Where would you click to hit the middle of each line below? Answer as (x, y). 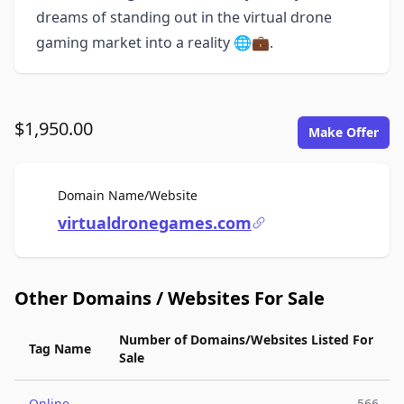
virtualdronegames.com (155, 223)
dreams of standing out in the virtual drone (184, 17)
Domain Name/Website (128, 195)
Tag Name (60, 349)
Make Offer (344, 132)
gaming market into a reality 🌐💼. (155, 42)
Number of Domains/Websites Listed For (246, 340)
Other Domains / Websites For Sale (170, 298)
